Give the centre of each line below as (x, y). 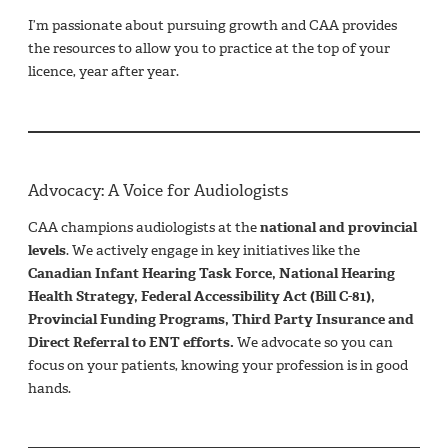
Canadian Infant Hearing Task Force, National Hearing (211, 273)
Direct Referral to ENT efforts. (131, 342)
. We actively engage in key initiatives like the (213, 250)
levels (47, 250)
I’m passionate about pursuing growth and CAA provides (212, 25)
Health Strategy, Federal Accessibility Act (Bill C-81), (201, 296)
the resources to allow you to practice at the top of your (209, 48)
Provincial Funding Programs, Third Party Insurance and (221, 319)
